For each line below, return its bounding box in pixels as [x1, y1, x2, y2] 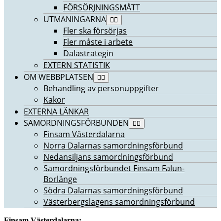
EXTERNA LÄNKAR [24, 106, 89, 117]
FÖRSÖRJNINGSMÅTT [63, 2, 140, 13]
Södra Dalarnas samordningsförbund [43, 185, 183, 196]
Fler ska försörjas [63, 25, 127, 37]
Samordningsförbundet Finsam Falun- [43, 163, 184, 174]
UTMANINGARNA [43, 14, 106, 25]
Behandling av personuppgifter [43, 83, 159, 94]
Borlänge [43, 174, 77, 185]
